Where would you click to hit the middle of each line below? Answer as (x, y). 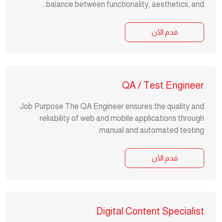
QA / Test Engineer (163, 85)
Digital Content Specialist (150, 211)
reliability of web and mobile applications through (122, 118)
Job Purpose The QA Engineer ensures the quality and (112, 106)
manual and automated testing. (152, 130)
